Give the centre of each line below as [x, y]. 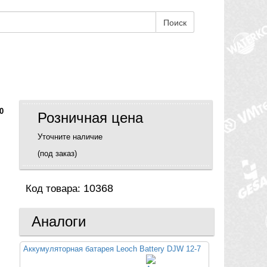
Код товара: [55, 188]
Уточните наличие [70, 136]
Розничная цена [90, 117]
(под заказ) [57, 153]
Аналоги [59, 221]
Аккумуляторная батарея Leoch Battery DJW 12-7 [112, 249]
